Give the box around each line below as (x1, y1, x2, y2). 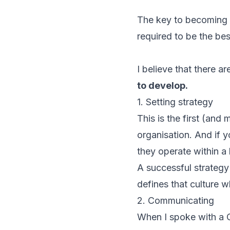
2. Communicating (137, 195, 214, 206)
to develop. (137, 80, 188, 91)
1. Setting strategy (137, 97, 213, 108)
